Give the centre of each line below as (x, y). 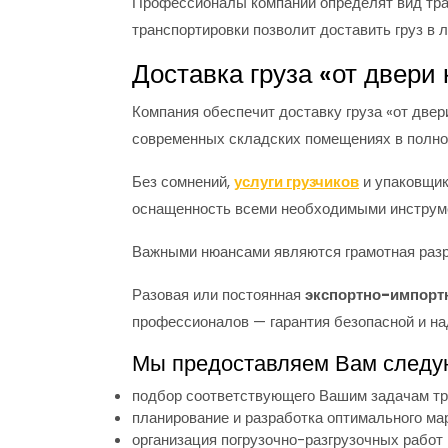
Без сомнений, (183, 182)
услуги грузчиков (296, 182)
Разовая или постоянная (218, 295)
